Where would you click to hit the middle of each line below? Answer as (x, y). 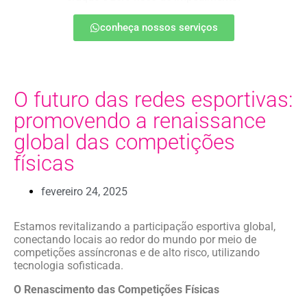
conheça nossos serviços (159, 27)
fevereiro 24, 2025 (84, 191)
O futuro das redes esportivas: (153, 99)
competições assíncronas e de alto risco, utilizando (137, 252)
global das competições (124, 142)
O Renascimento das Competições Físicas (116, 289)
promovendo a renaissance (140, 121)
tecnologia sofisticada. (69, 265)
